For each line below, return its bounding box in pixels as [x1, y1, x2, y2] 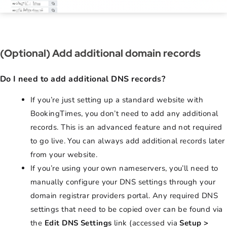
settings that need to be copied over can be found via [30, 204, 223, 215]
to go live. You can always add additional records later [30, 136, 225, 146]
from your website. [30, 149, 98, 160]
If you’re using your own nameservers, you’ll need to [30, 163, 218, 174]
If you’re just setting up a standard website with [30, 95, 204, 105]
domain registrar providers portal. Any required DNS [30, 191, 218, 201]
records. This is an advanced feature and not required [30, 122, 222, 133]
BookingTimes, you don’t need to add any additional [30, 108, 218, 119]
